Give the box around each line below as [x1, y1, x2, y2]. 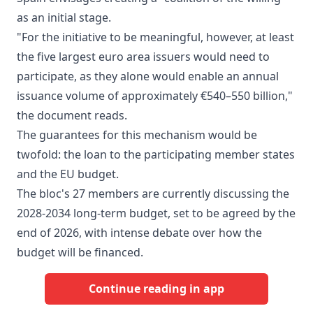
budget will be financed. [17, 244, 143, 260]
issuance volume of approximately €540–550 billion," [17, 87, 293, 103]
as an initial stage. [17, 9, 111, 25]
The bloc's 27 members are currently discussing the [17, 185, 289, 201]
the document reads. [17, 107, 127, 123]
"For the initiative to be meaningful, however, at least [17, 29, 294, 45]
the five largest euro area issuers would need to [17, 48, 270, 64]
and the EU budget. [17, 166, 119, 182]
